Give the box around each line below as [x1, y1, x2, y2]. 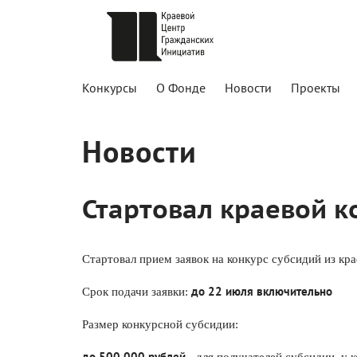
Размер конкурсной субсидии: [82, 318, 238, 331]
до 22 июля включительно [188, 284, 332, 299]
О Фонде [156, 80, 206, 96]
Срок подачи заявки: [82, 285, 188, 298]
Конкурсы [82, 80, 137, 96]
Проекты [291, 80, 340, 96]
